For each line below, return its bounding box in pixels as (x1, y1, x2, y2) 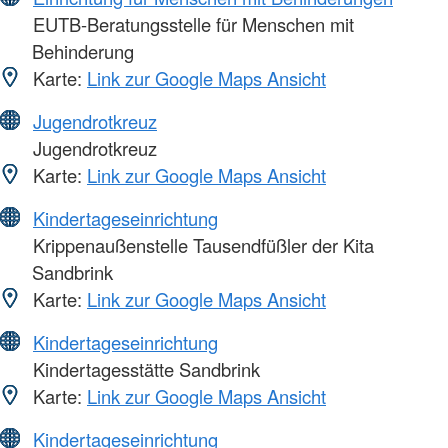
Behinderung (32, 38, 134, 65)
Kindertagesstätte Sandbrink (28, 356, 260, 383)
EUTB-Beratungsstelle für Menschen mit (28, 11, 354, 38)
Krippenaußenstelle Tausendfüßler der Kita (28, 232, 374, 259)
